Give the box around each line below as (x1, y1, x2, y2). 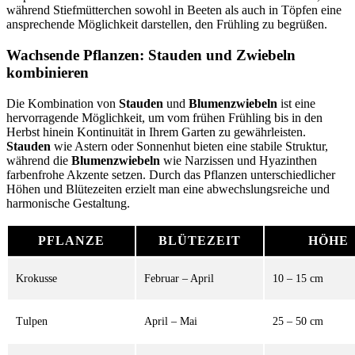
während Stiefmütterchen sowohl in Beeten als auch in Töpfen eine (6, 3, 342, 17)
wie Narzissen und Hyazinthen (160, 153, 317, 167)
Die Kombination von (6, 96, 119, 110)
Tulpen (16, 315, 48, 327)
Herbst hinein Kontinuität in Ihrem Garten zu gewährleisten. (6, 124, 306, 139)
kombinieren (6, 63, 89, 81)
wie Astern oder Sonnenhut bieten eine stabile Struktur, (51, 139, 328, 153)
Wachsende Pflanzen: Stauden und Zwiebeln (6, 46, 296, 63)
